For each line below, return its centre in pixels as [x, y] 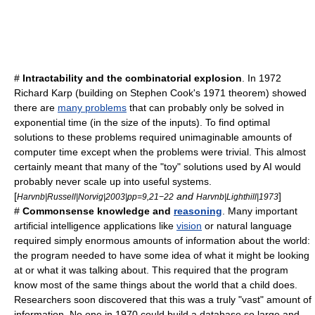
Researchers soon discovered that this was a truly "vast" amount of [163, 300]
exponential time [51, 122]
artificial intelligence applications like [95, 226]
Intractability [53, 78]
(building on [101, 93]
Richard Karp [43, 93]
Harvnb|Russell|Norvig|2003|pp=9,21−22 [95, 197]
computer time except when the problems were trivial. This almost [160, 152]
